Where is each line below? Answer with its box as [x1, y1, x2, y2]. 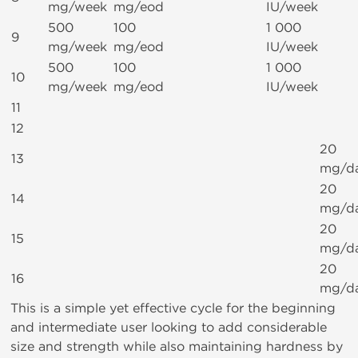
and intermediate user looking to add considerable [10, 320, 327, 335]
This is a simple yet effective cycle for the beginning [10, 300, 336, 316]
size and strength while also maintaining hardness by [10, 339, 343, 354]
